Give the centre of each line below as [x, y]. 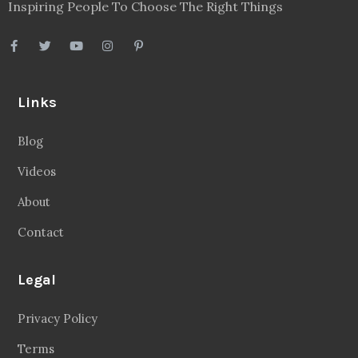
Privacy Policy [58, 318]
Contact [41, 232]
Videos [37, 171]
